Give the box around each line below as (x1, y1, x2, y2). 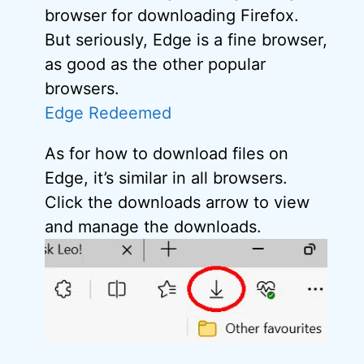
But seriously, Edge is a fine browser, (45, 30, 327, 50)
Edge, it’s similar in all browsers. (45, 168, 288, 188)
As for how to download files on (45, 144, 288, 164)
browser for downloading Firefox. (45, 6, 299, 26)
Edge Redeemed (45, 103, 171, 123)
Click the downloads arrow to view (45, 193, 310, 213)
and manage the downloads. (45, 217, 262, 237)
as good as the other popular (45, 54, 266, 75)
